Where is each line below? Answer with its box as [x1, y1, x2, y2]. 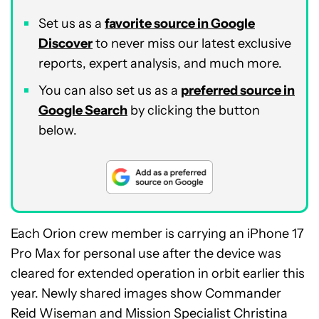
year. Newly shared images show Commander [11, 286, 281, 302]
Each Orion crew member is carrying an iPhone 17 [11, 226, 304, 242]
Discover [38, 36, 93, 51]
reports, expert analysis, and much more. [38, 56, 282, 71]
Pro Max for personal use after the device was [11, 246, 281, 262]
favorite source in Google [105, 16, 255, 31]
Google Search [38, 103, 127, 118]
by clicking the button [127, 103, 260, 118]
